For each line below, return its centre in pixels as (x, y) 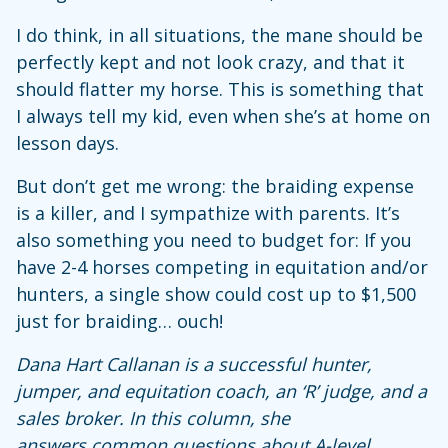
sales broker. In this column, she (153, 417)
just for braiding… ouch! (119, 320)
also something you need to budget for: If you (214, 239)
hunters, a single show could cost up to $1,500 (216, 293)
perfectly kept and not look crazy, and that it (210, 61)
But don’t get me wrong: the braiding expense (215, 185)
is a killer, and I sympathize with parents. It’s (208, 212)
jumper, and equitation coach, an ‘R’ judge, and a (221, 390)
